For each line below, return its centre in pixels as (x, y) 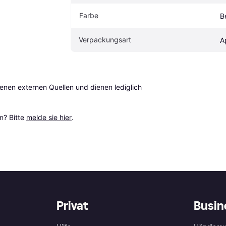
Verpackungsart (105, 40)
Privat (72, 206)
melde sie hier (49, 118)
